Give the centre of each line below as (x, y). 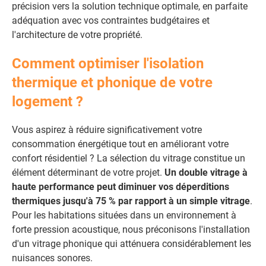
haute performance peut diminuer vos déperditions (121, 187)
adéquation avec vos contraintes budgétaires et (111, 20)
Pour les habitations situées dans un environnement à (124, 215)
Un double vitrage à (206, 172)
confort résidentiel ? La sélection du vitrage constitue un (129, 158)
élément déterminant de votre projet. (88, 172)
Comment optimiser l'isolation (108, 64)
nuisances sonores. (52, 258)
